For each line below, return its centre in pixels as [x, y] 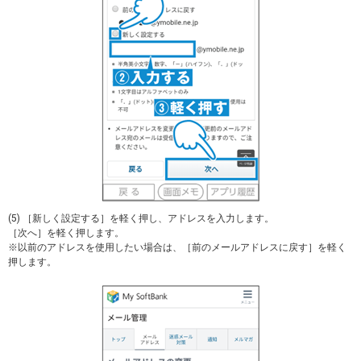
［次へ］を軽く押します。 [66, 232]
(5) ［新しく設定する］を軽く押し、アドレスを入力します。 [141, 218]
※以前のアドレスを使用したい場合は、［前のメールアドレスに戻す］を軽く [177, 247]
